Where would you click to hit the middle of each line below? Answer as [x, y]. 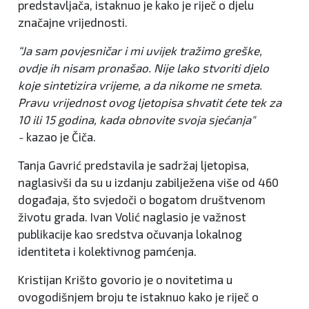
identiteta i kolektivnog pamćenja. [107, 251]
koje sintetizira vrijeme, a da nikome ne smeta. [140, 85]
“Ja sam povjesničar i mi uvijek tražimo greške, [140, 51]
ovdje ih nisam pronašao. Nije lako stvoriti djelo [143, 68]
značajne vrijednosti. [73, 22]
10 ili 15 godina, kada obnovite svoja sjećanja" [137, 120]
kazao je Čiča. [61, 137]
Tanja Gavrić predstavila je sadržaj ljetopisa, [133, 165]
